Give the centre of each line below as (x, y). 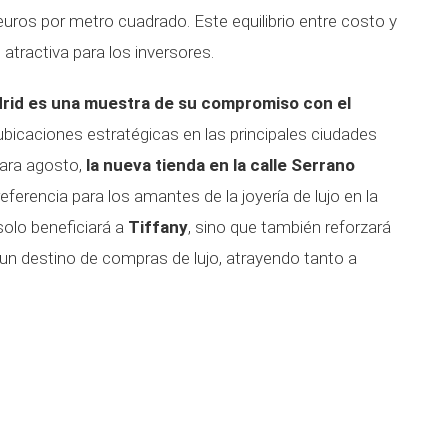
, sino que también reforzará (289, 227)
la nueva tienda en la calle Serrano (220, 165)
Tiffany (158, 227)
